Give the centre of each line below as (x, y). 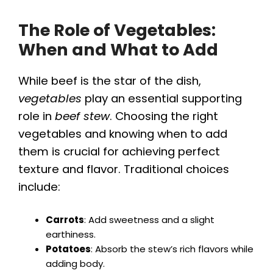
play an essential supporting (162, 99)
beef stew (82, 116)
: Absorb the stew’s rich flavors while (172, 249)
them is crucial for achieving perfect (119, 152)
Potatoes (68, 249)
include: (39, 187)
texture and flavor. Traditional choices (124, 169)
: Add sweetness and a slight (149, 219)
